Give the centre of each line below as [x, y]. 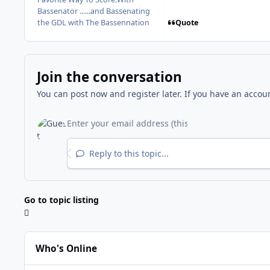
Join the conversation [109, 77]
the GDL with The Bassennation [93, 23]
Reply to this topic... [127, 153]
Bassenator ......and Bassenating [94, 11]
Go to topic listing [61, 200]
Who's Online [67, 248]
